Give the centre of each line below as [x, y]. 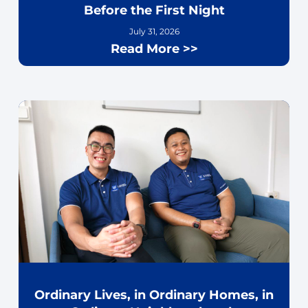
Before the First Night [154, 10]
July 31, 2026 [154, 31]
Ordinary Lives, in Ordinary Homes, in [154, 295]
